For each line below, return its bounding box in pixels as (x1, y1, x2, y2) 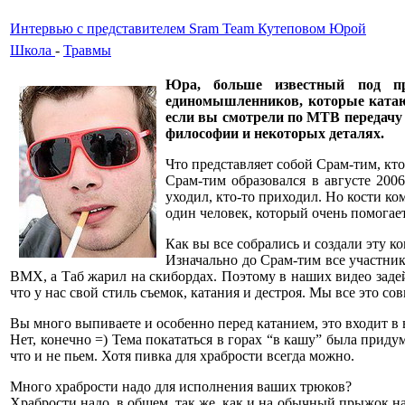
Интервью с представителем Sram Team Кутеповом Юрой (10, 20, 366, 36)
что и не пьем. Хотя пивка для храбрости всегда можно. (10, 347, 354, 363)
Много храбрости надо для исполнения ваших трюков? (10, 378, 352, 394)
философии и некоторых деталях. (165, 125, 384, 141)
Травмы (63, 42, 111, 58)
